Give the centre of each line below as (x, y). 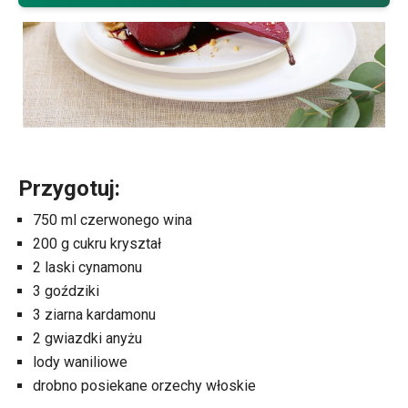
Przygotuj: (69, 189)
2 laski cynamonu (87, 268)
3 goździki (66, 291)
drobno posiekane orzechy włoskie (144, 386)
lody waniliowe (80, 362)
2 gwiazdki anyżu (87, 339)
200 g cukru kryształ (97, 244)
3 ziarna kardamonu (94, 315)
